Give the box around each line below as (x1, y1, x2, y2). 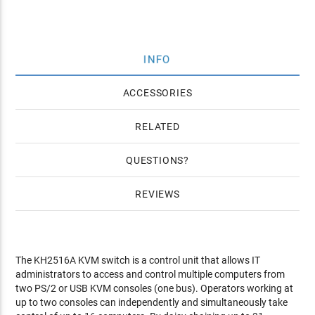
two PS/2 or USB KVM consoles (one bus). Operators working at (15, 283, 294, 294)
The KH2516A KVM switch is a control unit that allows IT (15, 255, 261, 266)
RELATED (135, 121, 180, 132)
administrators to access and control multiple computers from (15, 269, 285, 280)
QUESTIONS (125, 155, 184, 166)
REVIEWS (135, 188, 180, 200)
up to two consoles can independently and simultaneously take (15, 297, 288, 308)
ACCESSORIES (122, 87, 193, 98)
